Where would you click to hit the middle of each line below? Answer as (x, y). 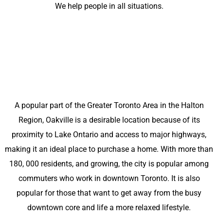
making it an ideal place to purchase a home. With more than (109, 149)
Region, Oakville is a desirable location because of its (109, 120)
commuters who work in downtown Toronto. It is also (109, 179)
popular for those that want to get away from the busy (109, 193)
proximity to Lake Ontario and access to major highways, (109, 135)
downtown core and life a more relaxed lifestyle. (109, 208)
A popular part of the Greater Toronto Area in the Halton (109, 106)
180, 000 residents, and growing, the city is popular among (109, 164)
